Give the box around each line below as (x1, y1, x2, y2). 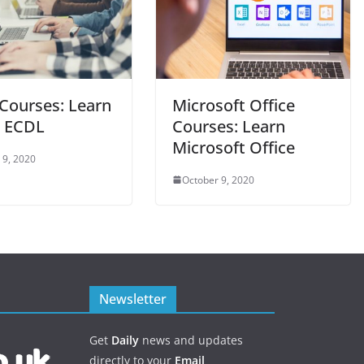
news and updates (139, 331, 243, 348)
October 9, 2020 (182, 172, 254, 187)
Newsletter (99, 289, 167, 308)
